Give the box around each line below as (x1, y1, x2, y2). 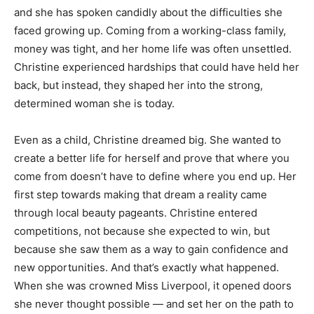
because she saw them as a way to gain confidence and (14, 243, 288, 257)
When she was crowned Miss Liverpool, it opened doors (14, 279, 292, 293)
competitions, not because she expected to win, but (14, 224, 270, 238)
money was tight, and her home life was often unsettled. (14, 42, 292, 56)
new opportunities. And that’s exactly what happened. (14, 261, 279, 275)
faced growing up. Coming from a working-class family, (14, 24, 286, 38)
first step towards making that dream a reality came (14, 188, 267, 202)
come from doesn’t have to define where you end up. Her (14, 170, 296, 184)
